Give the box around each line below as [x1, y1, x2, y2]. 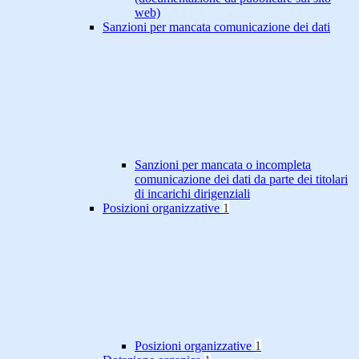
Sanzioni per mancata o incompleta [135, 158, 311, 172]
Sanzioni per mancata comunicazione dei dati [103, 20, 330, 34]
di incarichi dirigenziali [135, 187, 250, 201]
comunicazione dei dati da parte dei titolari [135, 172, 348, 187]
